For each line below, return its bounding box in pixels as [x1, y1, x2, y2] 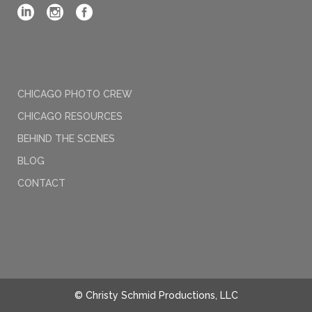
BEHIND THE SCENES [17, 133, 115, 144]
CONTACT [17, 178, 65, 189]
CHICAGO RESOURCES [17, 111, 123, 122]
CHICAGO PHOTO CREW [17, 88, 132, 100]
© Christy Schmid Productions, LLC [74, 290, 238, 301]
